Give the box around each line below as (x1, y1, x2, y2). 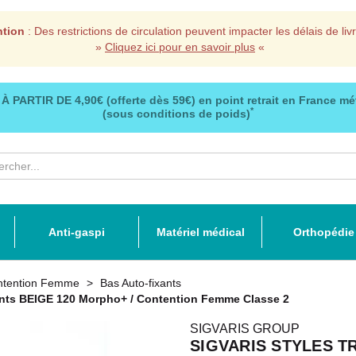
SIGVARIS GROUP (190, 322, 300, 335)
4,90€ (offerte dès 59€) (72, 94, 199, 106)
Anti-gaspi (48, 226, 105, 238)
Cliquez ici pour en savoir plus (105, 41, 255, 53)
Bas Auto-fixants (100, 277, 181, 289)
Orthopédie (292, 226, 354, 238)
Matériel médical (156, 226, 245, 238)
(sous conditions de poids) (103, 107, 250, 120)
